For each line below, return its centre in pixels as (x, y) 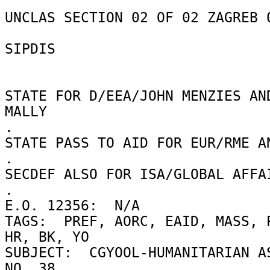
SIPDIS (34, 49)
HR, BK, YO (51, 237)
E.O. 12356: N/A (77, 205)
